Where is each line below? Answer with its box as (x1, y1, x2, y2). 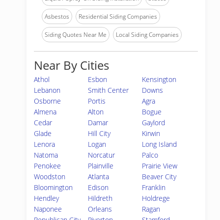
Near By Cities (34, 57, 109, 73)
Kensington (142, 75, 177, 84)
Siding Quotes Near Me (45, 30, 107, 39)
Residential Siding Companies (79, 12, 157, 21)
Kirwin (142, 129, 161, 138)
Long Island (142, 139, 177, 149)
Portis (88, 96, 106, 106)
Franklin (142, 183, 166, 192)
